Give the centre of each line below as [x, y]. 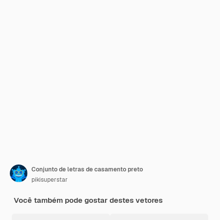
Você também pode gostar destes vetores [88, 200]
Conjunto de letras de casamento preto [87, 169]
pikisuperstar [50, 180]
